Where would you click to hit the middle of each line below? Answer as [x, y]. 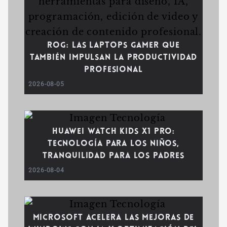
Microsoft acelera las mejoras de [113, 218]
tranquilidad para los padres [113, 156]
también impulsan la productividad [113, 58]
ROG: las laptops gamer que [113, 46]
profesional [113, 70]
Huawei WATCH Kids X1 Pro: [113, 132]
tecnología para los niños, [113, 144]
